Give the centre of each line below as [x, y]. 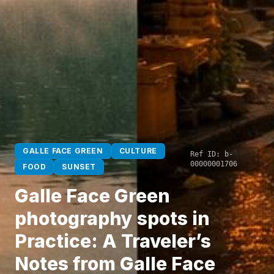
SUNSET [79, 167]
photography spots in [112, 219]
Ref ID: [208, 154]
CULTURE [138, 151]
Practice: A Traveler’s [113, 241]
